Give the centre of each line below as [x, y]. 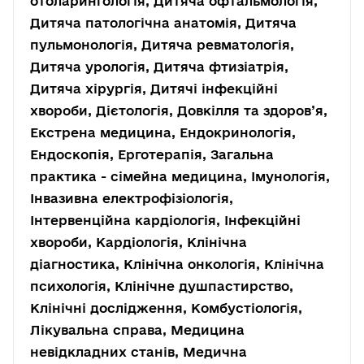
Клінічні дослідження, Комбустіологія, [166, 308]
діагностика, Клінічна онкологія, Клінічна [177, 264]
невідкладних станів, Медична [139, 352]
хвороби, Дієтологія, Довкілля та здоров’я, [179, 110]
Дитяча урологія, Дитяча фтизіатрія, [159, 67]
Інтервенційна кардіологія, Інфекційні [165, 220]
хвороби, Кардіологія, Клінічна [139, 242]
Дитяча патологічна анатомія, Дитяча [163, 23]
